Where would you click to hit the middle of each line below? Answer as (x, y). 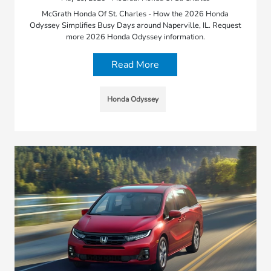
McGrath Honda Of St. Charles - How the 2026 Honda (135, 14)
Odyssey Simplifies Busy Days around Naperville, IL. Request (135, 26)
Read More (135, 65)
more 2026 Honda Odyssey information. (135, 37)
